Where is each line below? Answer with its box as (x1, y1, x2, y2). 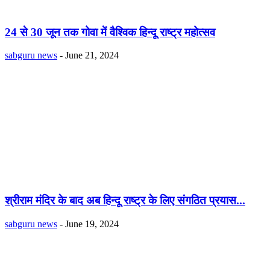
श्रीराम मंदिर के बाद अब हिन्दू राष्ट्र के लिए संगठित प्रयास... (5, 194, 245, 207)
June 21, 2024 (65, 50, 119, 61)
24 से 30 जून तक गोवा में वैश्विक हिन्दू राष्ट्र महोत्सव (5, 25, 215, 39)
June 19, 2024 (65, 218, 119, 229)
